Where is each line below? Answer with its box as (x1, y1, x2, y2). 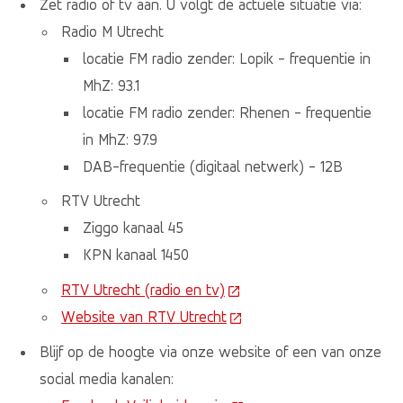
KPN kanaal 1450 (82, 246, 189, 264)
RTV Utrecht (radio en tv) (60, 280, 225, 299)
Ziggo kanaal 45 (82, 219, 184, 237)
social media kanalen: (39, 369, 176, 388)
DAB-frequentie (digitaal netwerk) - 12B (82, 157, 343, 175)
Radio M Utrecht (60, 22, 164, 40)
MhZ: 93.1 (82, 76, 139, 94)
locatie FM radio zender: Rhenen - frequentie (82, 103, 372, 121)
